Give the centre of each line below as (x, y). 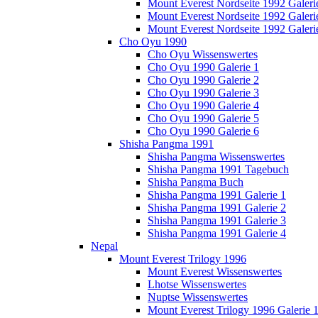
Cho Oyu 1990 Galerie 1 (203, 67)
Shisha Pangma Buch (196, 182)
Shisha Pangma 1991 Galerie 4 (217, 234)
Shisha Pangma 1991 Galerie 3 (217, 221)
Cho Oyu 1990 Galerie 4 (203, 106)
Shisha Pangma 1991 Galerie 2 (217, 208)
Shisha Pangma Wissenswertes (216, 157)
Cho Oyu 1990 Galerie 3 (203, 93)
